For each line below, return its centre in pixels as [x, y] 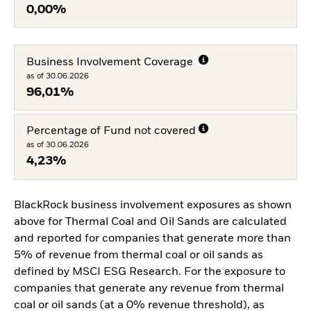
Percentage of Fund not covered [111, 132]
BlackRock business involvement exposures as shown [153, 205]
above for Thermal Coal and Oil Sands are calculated [150, 222]
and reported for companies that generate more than [152, 238]
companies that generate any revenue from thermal [149, 288]
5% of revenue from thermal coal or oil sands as [138, 255]
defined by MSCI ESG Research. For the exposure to [150, 272]
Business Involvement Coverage [111, 62]
